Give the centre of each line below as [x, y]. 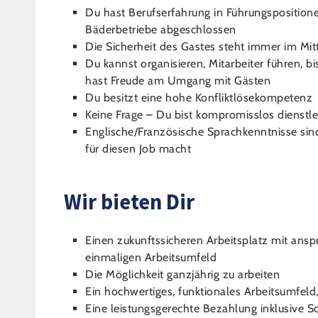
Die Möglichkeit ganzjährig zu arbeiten [182, 274]
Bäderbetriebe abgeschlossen [161, 29]
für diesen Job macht [138, 149]
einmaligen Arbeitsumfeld [151, 257]
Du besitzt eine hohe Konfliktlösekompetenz [199, 98]
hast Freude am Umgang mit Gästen [178, 81]
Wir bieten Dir [129, 202]
